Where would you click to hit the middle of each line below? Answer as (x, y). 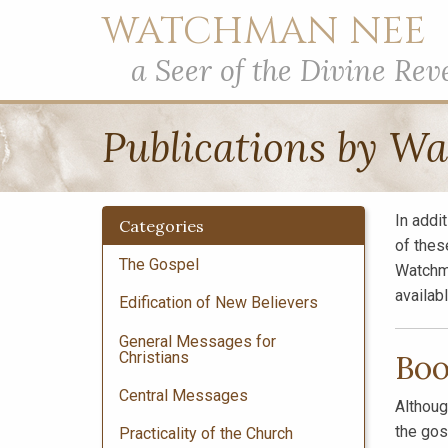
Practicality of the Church (206, 434)
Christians (154, 357)
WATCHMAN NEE (264, 32)
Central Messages (183, 396)
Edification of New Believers (218, 303)
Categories (161, 226)
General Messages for (197, 341)
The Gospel (159, 264)
